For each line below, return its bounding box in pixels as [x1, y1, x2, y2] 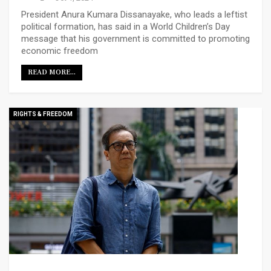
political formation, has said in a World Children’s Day [21, 21, 230, 32]
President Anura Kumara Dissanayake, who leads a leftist [21, 8, 247, 20]
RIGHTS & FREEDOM [13, 110, 73, 117]
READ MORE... [28, 67, 76, 77]
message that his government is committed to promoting [21, 33, 250, 44]
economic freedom [21, 45, 98, 56]
